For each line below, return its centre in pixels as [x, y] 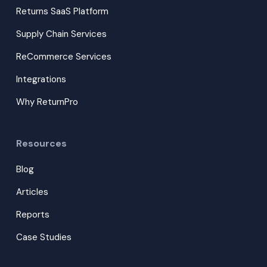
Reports [32, 214]
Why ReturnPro [47, 102]
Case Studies [44, 237]
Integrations [41, 79]
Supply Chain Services [61, 34]
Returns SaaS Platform [62, 11]
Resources [41, 143]
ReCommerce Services [63, 56]
